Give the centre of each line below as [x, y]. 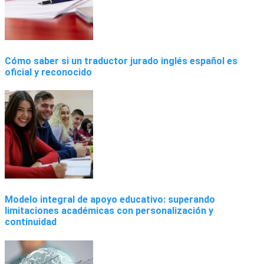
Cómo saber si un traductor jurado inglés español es [121, 61]
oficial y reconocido [48, 72]
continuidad [31, 222]
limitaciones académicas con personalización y [109, 211]
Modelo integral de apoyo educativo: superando [110, 200]
